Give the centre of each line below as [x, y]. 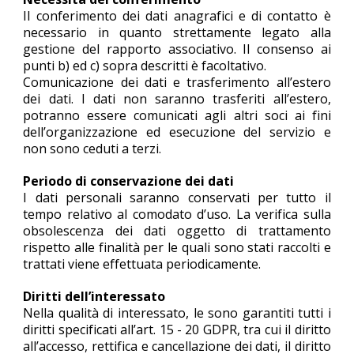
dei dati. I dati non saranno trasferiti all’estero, [177, 99]
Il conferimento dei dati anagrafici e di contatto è [177, 16]
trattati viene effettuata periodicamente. [142, 264]
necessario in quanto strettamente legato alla [177, 32]
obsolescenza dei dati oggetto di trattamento [177, 231]
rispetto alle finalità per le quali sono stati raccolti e [177, 247]
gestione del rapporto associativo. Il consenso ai [177, 49]
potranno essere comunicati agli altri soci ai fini [177, 115]
